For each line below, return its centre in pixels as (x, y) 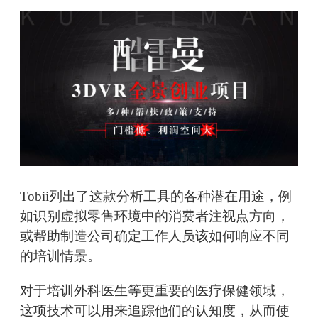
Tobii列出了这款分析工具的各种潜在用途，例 (156, 197)
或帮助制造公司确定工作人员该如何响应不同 (155, 236)
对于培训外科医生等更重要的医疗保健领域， (155, 291)
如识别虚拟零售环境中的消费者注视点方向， (155, 216)
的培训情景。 (60, 256)
